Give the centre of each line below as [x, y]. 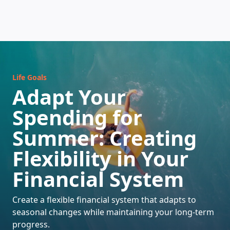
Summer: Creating [104, 138]
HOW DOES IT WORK [115, 78]
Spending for [77, 117]
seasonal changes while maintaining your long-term [113, 212]
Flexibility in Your [100, 158]
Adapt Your [69, 97]
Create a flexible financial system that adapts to [104, 200]
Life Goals [30, 77]
